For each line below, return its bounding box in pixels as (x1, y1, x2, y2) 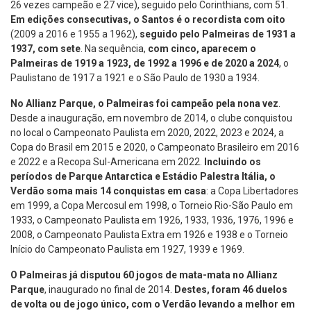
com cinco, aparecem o (148, 43, 256, 55)
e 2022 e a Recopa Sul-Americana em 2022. (10, 156, 204, 168)
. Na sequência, (81, 43, 148, 55)
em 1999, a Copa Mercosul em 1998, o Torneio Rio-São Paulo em (10, 200, 293, 212)
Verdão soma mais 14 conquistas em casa (10, 185, 206, 197)
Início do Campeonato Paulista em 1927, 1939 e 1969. (10, 244, 244, 255)
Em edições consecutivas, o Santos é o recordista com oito (10, 14, 285, 26)
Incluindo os (204, 156, 261, 168)
